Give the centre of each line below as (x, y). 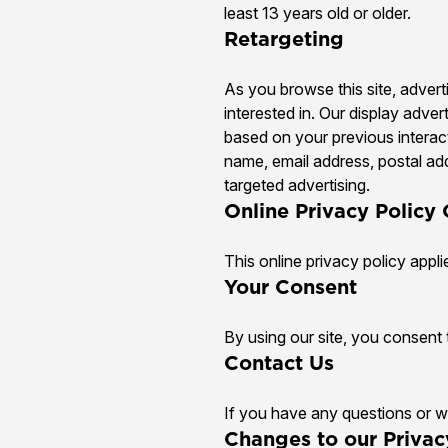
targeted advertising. (297, 184)
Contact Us (279, 362)
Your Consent (290, 286)
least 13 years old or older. (317, 12)
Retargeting (284, 38)
